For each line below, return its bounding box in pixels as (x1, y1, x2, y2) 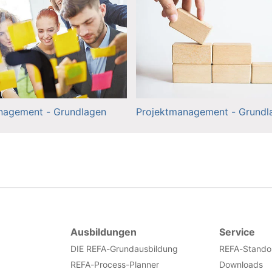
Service (219, 225, 256, 238)
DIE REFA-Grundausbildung (70, 243, 178, 254)
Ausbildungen (70, 225, 137, 238)
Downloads (219, 259, 263, 270)
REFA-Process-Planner (70, 259, 159, 270)
